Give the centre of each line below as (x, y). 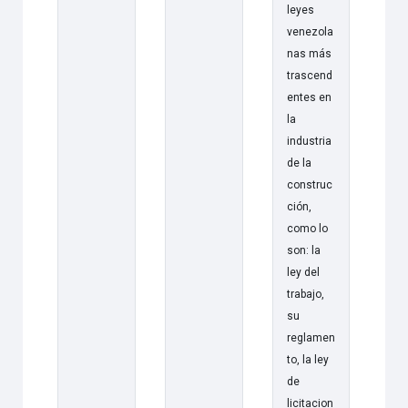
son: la (303, 250)
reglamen (311, 337)
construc (309, 184)
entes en (309, 97)
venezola (310, 31)
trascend (309, 75)
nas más (309, 53)
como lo (307, 228)
